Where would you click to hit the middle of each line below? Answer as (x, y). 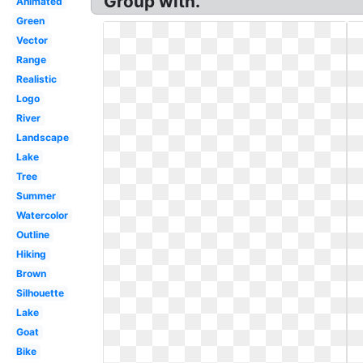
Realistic (36, 79)
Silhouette (40, 293)
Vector (32, 40)
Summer (36, 196)
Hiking (31, 254)
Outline (32, 235)
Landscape (42, 137)
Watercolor (42, 215)
